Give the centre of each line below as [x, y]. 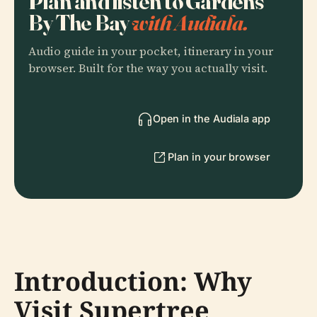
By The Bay [80, 22]
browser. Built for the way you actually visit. [148, 68]
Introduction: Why [133, 281]
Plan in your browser [219, 156]
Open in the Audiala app [211, 118]
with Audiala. [190, 22]
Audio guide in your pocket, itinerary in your [151, 51]
